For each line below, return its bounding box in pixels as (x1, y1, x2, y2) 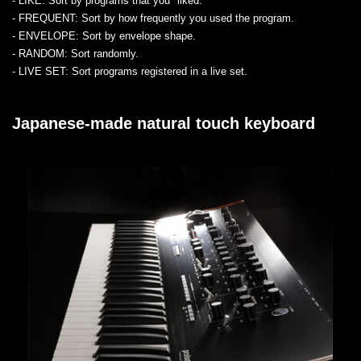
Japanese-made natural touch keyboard (12, 114, 315, 132)
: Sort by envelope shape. (76, 29, 196, 42)
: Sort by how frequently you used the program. (75, 11, 294, 24)
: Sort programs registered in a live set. (65, 64, 247, 77)
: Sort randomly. (64, 47, 139, 60)
